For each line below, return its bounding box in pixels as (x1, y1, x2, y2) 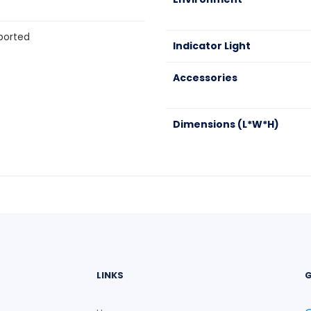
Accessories (173, 71, 237, 85)
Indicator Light (173, 39, 251, 53)
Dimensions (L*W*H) (173, 117, 279, 131)
